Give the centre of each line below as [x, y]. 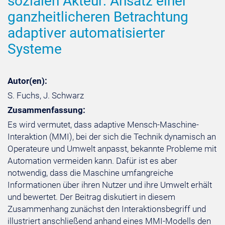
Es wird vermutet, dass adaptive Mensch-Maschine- [103, 125]
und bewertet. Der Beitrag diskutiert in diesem [91, 197]
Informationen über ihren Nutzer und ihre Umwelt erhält [110, 185]
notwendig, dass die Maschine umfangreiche [90, 173]
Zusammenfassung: [46, 110]
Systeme [35, 49]
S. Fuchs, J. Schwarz [46, 95]
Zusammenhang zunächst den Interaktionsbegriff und [107, 209]
